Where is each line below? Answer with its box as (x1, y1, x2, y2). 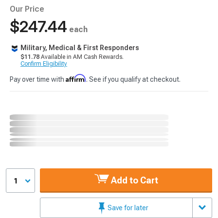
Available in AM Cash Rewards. (39, 54, 124, 60)
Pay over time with (10, 75, 66, 83)
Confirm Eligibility (20, 60, 67, 67)
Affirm (66, 74, 86, 82)
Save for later (106, 203, 148, 212)
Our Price (10, 4, 44, 14)
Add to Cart (109, 175, 158, 185)
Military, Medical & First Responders (20, 44, 139, 52)
